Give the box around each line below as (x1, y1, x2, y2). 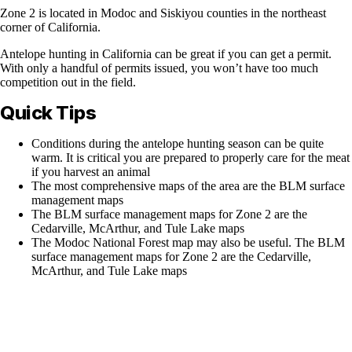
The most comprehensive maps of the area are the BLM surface (31, 178, 345, 192)
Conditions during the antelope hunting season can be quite (31, 136, 324, 150)
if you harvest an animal (31, 164, 150, 178)
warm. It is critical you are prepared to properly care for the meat (31, 150, 350, 164)
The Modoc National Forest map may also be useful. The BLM (31, 235, 345, 249)
